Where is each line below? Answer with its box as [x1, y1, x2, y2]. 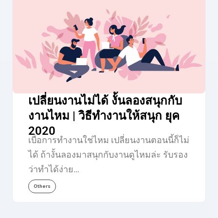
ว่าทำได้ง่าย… [28, 163, 79, 174]
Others [33, 182, 51, 190]
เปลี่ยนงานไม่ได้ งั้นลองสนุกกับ [28, 93, 182, 108]
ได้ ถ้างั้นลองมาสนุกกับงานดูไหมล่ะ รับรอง [28, 149, 188, 160]
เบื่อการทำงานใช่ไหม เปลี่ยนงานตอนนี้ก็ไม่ [28, 134, 189, 145]
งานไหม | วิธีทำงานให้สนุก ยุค [28, 109, 180, 123]
